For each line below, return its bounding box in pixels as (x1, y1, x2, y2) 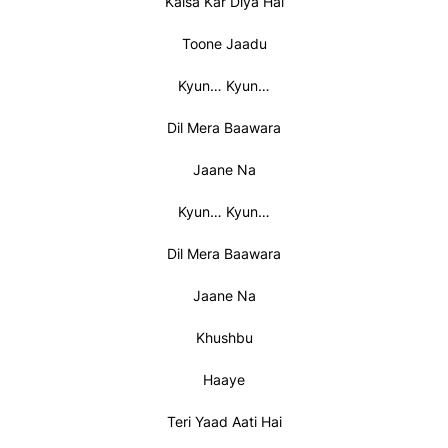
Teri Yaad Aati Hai (166, 412, 282, 430)
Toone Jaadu (181, 34, 267, 52)
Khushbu (195, 328, 253, 346)
